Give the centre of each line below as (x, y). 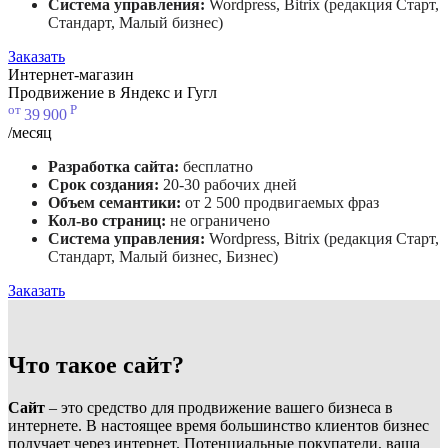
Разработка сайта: (115, 167)
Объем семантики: (116, 203)
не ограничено (220, 221)
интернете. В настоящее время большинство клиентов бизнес (218, 426)
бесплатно (218, 167)
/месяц (30, 133)
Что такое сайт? (96, 365)
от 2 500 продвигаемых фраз (282, 203)
